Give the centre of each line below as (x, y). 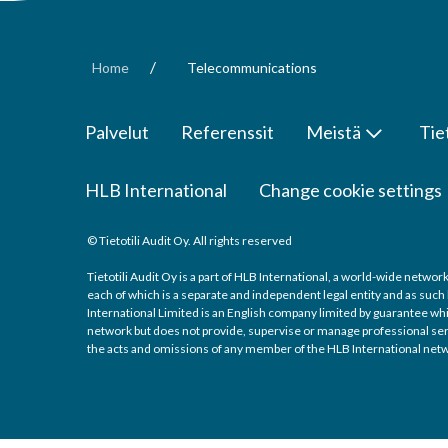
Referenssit (227, 131)
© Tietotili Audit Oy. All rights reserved (189, 240)
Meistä (333, 131)
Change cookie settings (350, 190)
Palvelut (117, 131)
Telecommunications (252, 67)
